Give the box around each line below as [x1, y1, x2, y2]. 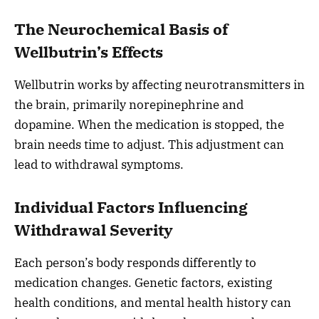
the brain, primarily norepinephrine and [14, 97, 244, 113]
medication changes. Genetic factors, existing [14, 275, 272, 291]
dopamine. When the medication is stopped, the [14, 117, 284, 133]
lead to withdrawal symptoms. [14, 157, 184, 173]
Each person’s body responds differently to [14, 255, 256, 271]
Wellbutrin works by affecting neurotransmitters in [14, 77, 305, 93]
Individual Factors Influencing [14, 197, 248, 217]
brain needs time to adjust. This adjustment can [14, 137, 284, 153]
